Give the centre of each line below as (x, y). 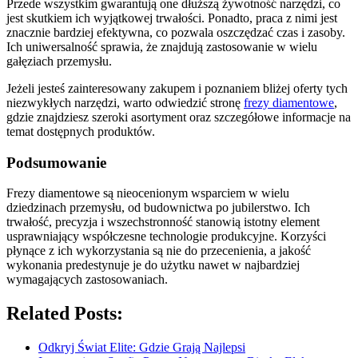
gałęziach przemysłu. (59, 61)
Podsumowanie (56, 162)
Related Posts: (65, 314)
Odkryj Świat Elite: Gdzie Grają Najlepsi (142, 348)
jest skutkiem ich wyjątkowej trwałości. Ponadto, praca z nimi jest (172, 18)
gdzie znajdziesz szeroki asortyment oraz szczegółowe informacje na (179, 117)
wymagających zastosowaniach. (87, 280)
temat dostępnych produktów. (81, 131)
